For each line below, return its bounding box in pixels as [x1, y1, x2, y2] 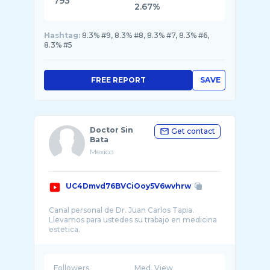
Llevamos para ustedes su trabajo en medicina [49, 215, 217, 224]
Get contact [171, 127, 215, 136]
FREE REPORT [90, 75, 146, 84]
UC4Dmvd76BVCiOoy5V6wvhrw [66, 181, 191, 190]
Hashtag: [44, 31, 80, 40]
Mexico [90, 147, 113, 156]
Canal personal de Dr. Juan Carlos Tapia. [49, 206, 194, 215]
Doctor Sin [90, 125, 133, 134]
